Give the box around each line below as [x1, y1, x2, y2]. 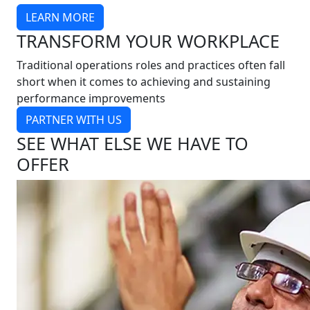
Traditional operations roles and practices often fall [17, 57, 285, 73]
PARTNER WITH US [26, 112, 122, 127]
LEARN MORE [26, 10, 95, 25]
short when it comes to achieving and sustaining [17, 74, 271, 89]
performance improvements [17, 91, 165, 106]
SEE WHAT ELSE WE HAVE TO [17, 131, 248, 155]
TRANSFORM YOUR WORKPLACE [17, 29, 280, 53]
